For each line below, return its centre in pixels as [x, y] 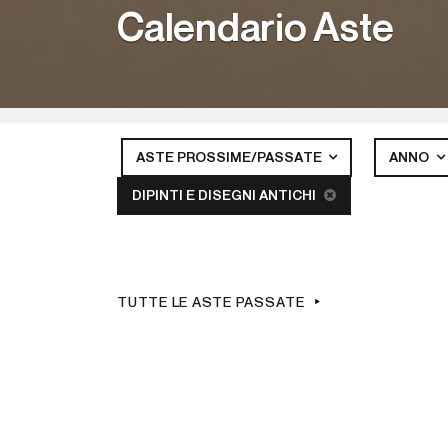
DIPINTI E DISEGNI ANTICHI [225, 196]
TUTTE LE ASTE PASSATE [211, 303]
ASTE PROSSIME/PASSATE [230, 158]
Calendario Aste [255, 29]
